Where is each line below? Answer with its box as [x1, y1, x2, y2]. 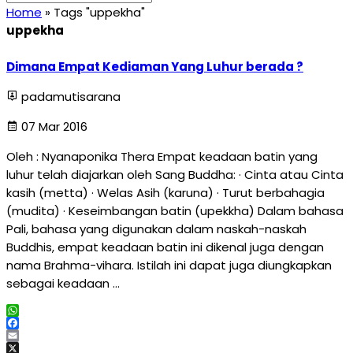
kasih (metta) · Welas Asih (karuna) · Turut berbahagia [6, 184, 325, 201]
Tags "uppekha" [54, 4, 145, 20]
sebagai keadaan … [6, 275, 120, 292]
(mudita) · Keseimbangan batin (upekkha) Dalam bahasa [6, 203, 344, 219]
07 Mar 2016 [18, 118, 87, 135]
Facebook [6, 327, 64, 344]
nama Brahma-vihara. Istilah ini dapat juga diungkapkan [6, 257, 332, 273]
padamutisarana [21, 88, 121, 105]
